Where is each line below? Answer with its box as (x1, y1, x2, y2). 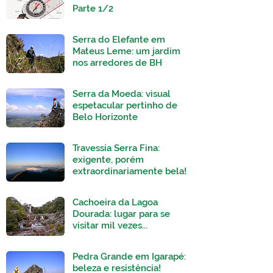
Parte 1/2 (73, 3, 113, 15)
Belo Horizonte (73, 112, 138, 123)
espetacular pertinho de (73, 100, 177, 112)
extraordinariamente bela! (73, 166, 186, 177)
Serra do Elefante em (73, 34, 165, 46)
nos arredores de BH (73, 57, 162, 69)
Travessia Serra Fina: (73, 143, 160, 154)
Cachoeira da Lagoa (73, 197, 158, 208)
